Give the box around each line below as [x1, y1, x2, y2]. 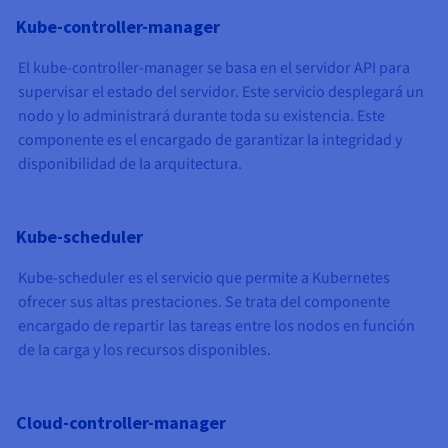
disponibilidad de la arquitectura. [18, 152, 242, 175]
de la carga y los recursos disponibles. [18, 338, 271, 361]
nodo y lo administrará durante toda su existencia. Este [18, 104, 385, 127]
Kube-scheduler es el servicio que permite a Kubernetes [18, 266, 390, 289]
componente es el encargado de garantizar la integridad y [18, 128, 402, 151]
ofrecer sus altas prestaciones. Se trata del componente [18, 290, 390, 313]
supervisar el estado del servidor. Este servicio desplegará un [18, 80, 424, 103]
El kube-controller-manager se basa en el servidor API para [18, 56, 410, 79]
